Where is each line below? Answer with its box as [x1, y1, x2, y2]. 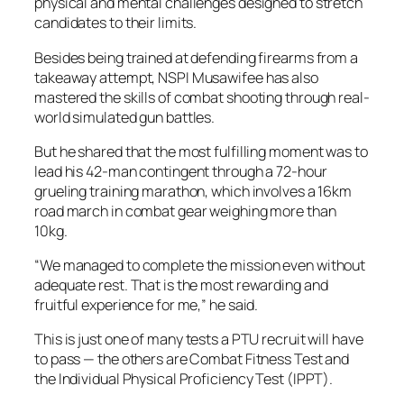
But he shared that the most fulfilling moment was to [34, 141, 368, 161]
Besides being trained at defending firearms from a [34, 47, 358, 68]
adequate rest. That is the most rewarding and [34, 275, 328, 295]
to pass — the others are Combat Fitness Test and [34, 349, 350, 370]
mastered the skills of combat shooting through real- [34, 87, 370, 107]
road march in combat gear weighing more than [34, 200, 336, 221]
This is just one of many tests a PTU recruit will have [34, 329, 363, 350]
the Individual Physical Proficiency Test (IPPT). [34, 369, 334, 390]
